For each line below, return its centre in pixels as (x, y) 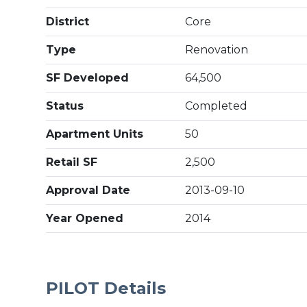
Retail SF (72, 162)
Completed (217, 106)
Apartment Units (95, 134)
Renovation (217, 50)
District (68, 22)
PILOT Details (106, 288)
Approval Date (88, 190)
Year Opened (85, 218)
